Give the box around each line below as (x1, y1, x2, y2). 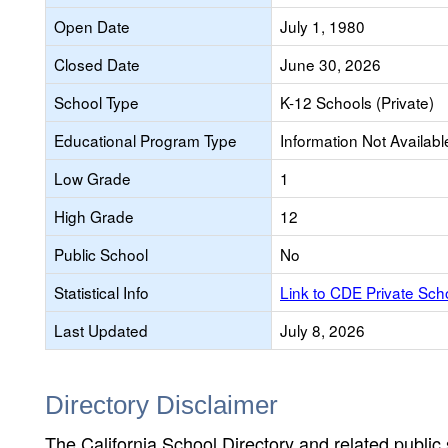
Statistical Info (54, 281, 149, 303)
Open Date (54, 15, 130, 37)
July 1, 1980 (280, 15, 365, 37)
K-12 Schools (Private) (280, 91, 434, 113)
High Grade (54, 205, 134, 227)
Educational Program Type (54, 129, 237, 151)
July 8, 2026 (280, 319, 365, 341)
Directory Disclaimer (45, 390, 278, 420)
